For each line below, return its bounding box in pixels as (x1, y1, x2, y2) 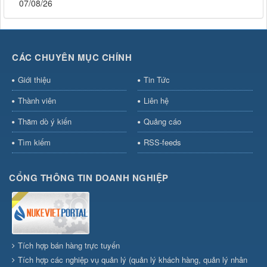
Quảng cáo (143, 115, 181, 127)
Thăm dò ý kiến (18, 115, 72, 127)
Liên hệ (143, 94, 169, 106)
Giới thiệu (18, 73, 51, 85)
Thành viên (18, 94, 56, 106)
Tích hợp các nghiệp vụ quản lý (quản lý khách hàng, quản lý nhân (18, 253, 247, 265)
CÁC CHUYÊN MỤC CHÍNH (12, 50, 132, 64)
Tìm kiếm (18, 136, 51, 148)
